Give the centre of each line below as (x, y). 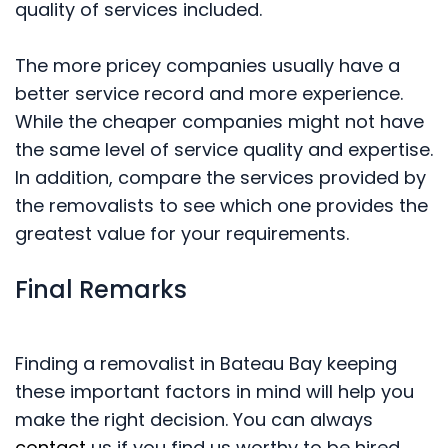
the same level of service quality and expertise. (224, 150)
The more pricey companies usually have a (207, 66)
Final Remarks (101, 290)
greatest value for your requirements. (182, 234)
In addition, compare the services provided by (220, 178)
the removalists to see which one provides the (221, 206)
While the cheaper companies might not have (219, 122)
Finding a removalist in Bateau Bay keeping (206, 364)
